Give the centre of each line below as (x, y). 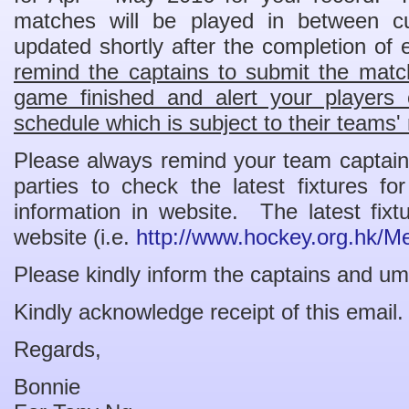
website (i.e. (75, 237)
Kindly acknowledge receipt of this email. (209, 312)
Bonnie (47, 387)
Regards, (58, 349)
